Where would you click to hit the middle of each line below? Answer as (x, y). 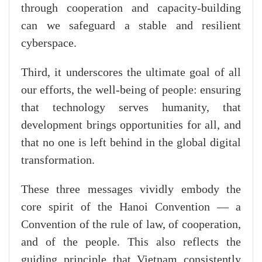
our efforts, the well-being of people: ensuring (131, 90)
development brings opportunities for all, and (131, 125)
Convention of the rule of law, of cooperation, (131, 224)
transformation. (58, 160)
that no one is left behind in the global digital (131, 142)
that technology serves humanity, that (131, 107)
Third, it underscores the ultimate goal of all (131, 72)
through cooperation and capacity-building (131, 8)
